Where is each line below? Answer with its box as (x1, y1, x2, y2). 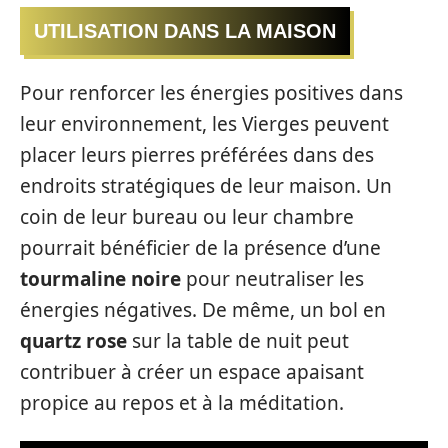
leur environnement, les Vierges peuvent (20, 110, 389, 137)
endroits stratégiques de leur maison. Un (20, 172, 392, 199)
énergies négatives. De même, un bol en (20, 296, 386, 323)
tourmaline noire (20, 265, 181, 292)
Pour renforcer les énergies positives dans (20, 79, 403, 106)
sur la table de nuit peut (127, 327, 349, 354)
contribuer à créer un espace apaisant (20, 358, 364, 385)
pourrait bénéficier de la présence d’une (20, 234, 381, 261)
